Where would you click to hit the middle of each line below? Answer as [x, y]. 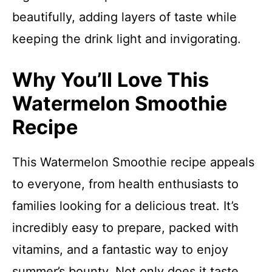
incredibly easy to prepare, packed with [125, 228]
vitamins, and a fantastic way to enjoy [120, 250]
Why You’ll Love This [110, 80]
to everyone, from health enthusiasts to [125, 184]
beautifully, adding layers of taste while [124, 17]
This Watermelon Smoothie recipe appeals [133, 162]
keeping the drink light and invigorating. [127, 39]
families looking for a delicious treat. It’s [125, 206]
